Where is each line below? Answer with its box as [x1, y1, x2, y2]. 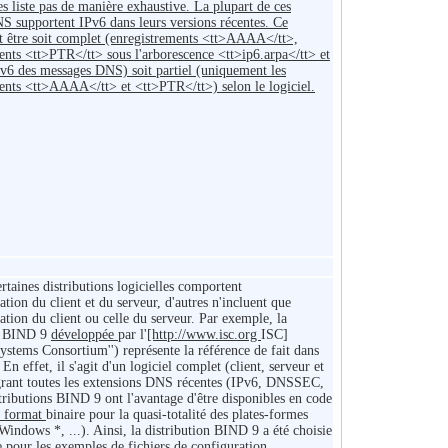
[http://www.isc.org [147, 327, 261, 343]
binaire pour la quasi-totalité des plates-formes [46, 407, 308, 423]
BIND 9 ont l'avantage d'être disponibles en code [56, 391, 332, 407]
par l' [118, 327, 147, 343]
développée [51, 327, 118, 343]
